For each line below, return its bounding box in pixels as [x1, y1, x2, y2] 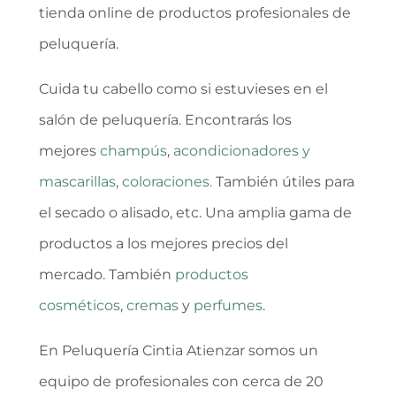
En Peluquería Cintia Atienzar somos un [39, 342, 318, 360]
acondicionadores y [173, 142, 310, 160]
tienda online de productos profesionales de [39, 4, 351, 22]
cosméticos [39, 297, 120, 315]
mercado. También [39, 266, 175, 284]
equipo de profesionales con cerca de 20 [39, 373, 324, 391]
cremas [126, 297, 179, 315]
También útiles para [212, 173, 354, 191]
